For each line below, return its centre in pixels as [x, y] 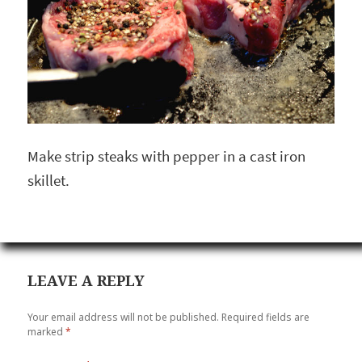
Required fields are [266, 318]
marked [47, 332]
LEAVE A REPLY [86, 280]
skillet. [49, 180]
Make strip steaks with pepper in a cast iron [167, 156]
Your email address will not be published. [124, 318]
